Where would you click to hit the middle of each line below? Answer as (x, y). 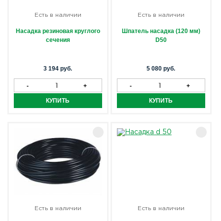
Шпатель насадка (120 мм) (161, 31)
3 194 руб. (58, 69)
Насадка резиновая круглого (58, 31)
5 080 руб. (161, 69)
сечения (58, 40)
